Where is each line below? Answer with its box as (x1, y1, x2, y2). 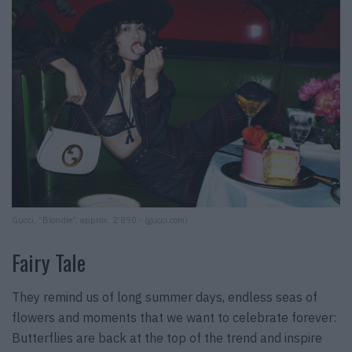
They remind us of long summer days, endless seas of (12, 289, 317, 306)
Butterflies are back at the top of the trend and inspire (12, 330, 322, 346)
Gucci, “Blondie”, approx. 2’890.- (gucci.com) (12, 214, 188, 225)
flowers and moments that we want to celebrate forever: (12, 310, 336, 326)
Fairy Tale (12, 246, 86, 278)
